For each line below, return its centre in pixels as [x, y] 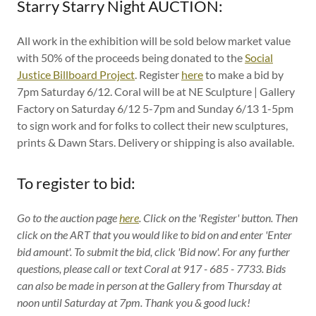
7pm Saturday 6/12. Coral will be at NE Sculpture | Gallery [156, 91]
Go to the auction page [67, 218]
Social [259, 57]
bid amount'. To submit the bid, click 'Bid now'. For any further [153, 251]
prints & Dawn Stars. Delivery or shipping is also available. [156, 142]
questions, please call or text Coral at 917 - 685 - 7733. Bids [151, 268]
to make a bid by [243, 74]
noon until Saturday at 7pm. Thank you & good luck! [134, 302]
